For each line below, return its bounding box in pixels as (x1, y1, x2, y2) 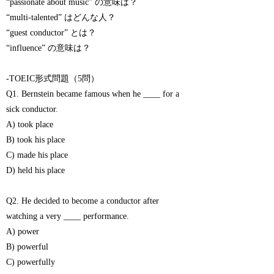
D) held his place (6, 166, 65, 176)
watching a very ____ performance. (6, 212, 130, 221)
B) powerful (6, 242, 49, 252)
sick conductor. (6, 105, 59, 114)
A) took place (6, 120, 54, 130)
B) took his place (6, 135, 65, 145)
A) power (6, 227, 40, 237)
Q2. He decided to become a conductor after (6, 196, 160, 206)
